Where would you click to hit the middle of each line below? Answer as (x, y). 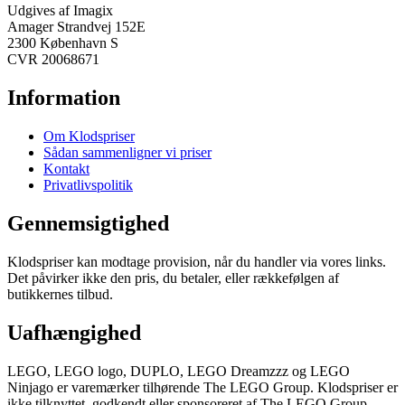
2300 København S (63, 43)
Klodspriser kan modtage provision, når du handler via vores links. (197, 262)
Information (64, 98)
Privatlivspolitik (88, 185)
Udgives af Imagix (60, 11)
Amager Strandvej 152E (76, 27)
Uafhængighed (74, 332)
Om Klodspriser (89, 137)
